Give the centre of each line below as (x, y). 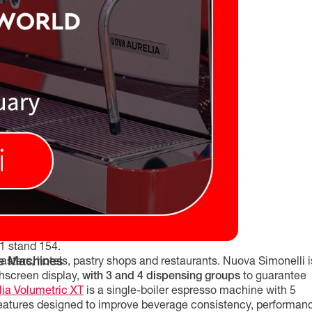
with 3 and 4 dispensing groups (161, 277)
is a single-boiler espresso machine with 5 (190, 292)
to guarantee (273, 277)
